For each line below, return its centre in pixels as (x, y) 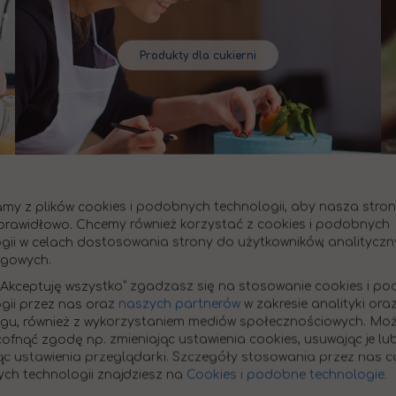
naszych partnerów (179, 304)
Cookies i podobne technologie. (287, 375)
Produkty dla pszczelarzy (198, 294)
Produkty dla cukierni (198, 55)
